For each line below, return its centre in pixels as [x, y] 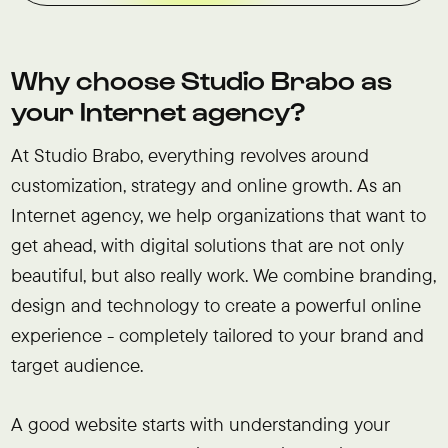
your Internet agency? [157, 109]
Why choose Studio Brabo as [201, 78]
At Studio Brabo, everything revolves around [189, 155]
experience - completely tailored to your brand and [217, 335]
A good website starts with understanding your [200, 423]
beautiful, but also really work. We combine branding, [223, 275]
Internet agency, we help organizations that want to [218, 215]
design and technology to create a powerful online [215, 305]
